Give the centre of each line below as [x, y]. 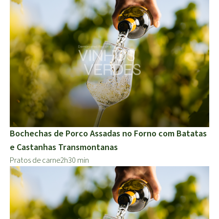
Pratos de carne [35, 161]
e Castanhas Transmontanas [64, 148]
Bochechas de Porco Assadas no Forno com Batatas [108, 134]
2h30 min [75, 161]
